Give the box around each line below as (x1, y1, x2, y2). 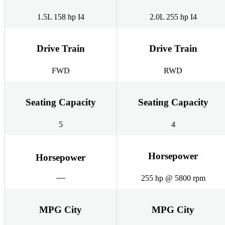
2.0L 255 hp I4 (149, 13, 197, 22)
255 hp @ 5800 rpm (141, 174, 205, 183)
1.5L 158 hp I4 (37, 13, 84, 22)
